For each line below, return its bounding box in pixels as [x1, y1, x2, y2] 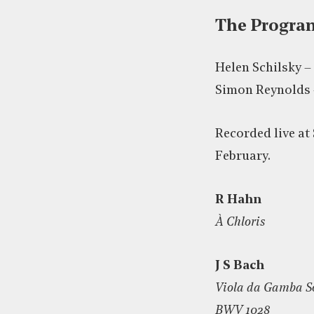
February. [215, 149, 271, 163]
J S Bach [215, 259, 264, 273]
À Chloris [215, 215, 265, 229]
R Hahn [215, 193, 261, 207]
